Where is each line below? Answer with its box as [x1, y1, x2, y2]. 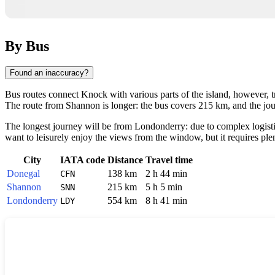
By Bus [5, 37, 49, 54]
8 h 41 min [145, 195, 187, 206]
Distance [107, 155, 143, 166]
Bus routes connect [5, 89, 81, 100]
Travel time [145, 155, 193, 166]
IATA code [60, 155, 105, 166]
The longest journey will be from [5, 121, 134, 132]
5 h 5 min [145, 182, 182, 193]
